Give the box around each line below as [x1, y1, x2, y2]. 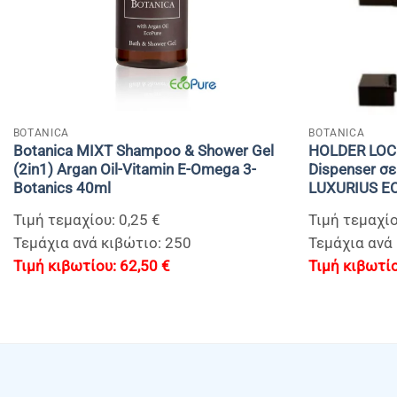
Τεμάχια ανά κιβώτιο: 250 [12, 235, 191, 253]
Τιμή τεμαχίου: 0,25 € [12, 212, 160, 230]
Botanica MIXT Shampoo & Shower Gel [12, 143, 274, 160]
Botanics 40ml [12, 180, 111, 198]
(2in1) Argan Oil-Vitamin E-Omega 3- [12, 161, 256, 179]
